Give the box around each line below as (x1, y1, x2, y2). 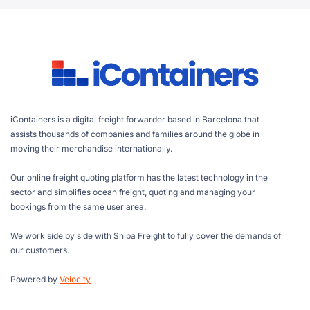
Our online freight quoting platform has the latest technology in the (10, 172, 268, 183)
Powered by (10, 274, 60, 284)
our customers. (10, 245, 69, 255)
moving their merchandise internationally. (10, 143, 172, 154)
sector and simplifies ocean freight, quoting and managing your (10, 187, 255, 197)
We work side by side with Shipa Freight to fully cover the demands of (10, 230, 281, 241)
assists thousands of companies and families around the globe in (10, 129, 259, 139)
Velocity (60, 274, 91, 284)
